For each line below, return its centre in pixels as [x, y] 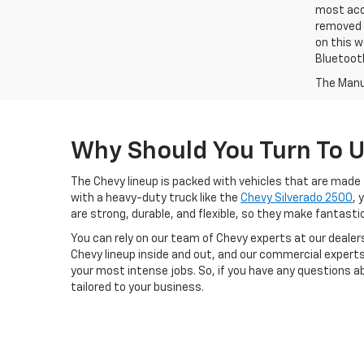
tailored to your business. [137, 288]
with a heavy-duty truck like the [156, 199]
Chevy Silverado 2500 [297, 199]
